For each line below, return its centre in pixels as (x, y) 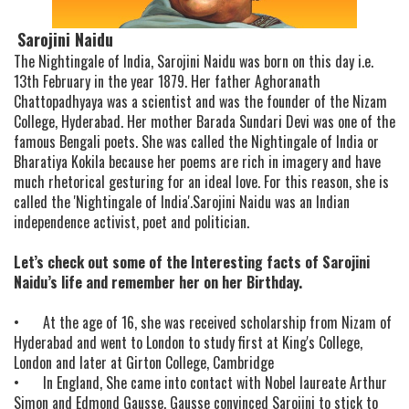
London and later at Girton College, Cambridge (144, 363)
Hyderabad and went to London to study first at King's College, (188, 343)
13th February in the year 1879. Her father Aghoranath (167, 82)
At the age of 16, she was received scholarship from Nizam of (217, 323)
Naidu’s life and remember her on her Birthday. (158, 283)
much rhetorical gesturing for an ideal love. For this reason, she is (201, 182)
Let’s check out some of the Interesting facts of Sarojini (192, 262)
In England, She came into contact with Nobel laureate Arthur (215, 383)
